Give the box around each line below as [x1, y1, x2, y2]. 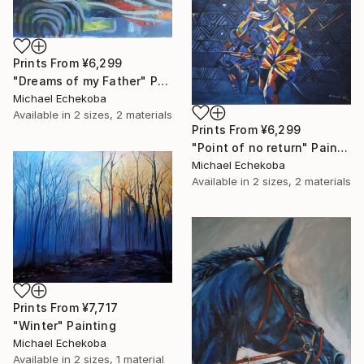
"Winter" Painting [13, 318, 116, 333]
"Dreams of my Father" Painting [157, 73, 168, 88]
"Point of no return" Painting [337, 141, 349, 155]
